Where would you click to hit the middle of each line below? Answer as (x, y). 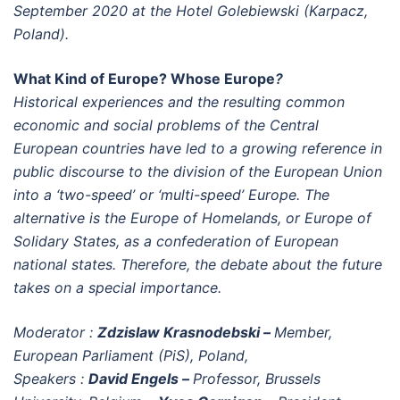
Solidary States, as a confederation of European (176, 241)
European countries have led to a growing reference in (198, 148)
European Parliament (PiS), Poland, (131, 355)
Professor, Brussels (257, 379)
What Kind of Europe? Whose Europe (144, 79)
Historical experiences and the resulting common (179, 102)
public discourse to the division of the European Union (198, 171)
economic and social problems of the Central (166, 125)
